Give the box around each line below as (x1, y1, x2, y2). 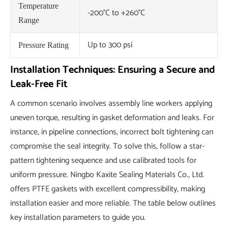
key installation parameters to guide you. (10, 211, 146, 225)
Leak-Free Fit (10, 76, 68, 93)
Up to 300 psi (88, 38, 132, 52)
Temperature (18, 2, 59, 11)
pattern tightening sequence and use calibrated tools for (10, 154, 196, 168)
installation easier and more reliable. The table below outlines (10, 196, 216, 211)
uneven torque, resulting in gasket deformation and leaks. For (10, 111, 214, 125)
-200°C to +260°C (88, 6, 145, 20)
